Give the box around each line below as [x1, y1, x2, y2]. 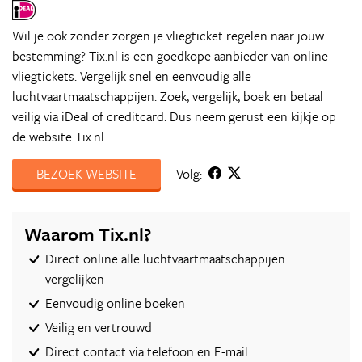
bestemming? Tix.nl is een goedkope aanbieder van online [12, 46, 328, 65]
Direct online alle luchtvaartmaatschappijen [44, 249, 285, 268]
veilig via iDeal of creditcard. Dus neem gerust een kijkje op [12, 107, 336, 126]
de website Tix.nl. [12, 127, 107, 146]
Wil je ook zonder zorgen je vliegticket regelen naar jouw [12, 26, 324, 45]
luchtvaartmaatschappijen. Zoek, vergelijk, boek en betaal [12, 86, 323, 106]
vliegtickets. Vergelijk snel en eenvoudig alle [12, 66, 251, 86]
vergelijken [44, 269, 104, 288]
